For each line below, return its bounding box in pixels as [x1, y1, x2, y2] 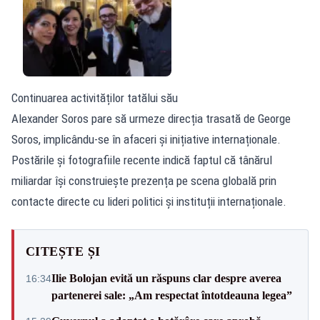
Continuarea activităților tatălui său [11, 90, 178, 105]
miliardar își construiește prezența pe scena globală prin [11, 173, 276, 188]
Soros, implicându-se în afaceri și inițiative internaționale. [11, 131, 281, 146]
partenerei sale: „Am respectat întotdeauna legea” [51, 289, 292, 301]
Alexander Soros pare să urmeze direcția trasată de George [11, 111, 291, 126]
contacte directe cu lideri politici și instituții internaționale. [11, 194, 286, 209]
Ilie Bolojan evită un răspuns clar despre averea [51, 271, 281, 284]
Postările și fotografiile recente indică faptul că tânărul [11, 152, 272, 167]
